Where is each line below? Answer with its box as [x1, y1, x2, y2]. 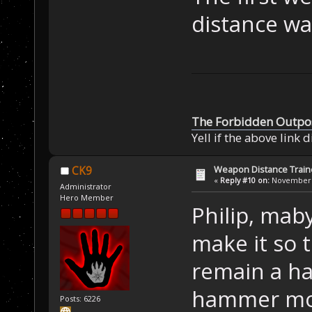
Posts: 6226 [60, 293, 101, 304]
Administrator [60, 181, 112, 192]
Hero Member [60, 192, 114, 203]
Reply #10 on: [220, 175, 270, 186]
